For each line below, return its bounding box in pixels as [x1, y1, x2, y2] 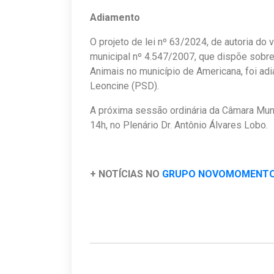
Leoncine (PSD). [90, 80, 159, 92]
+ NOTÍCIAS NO [90, 168, 162, 180]
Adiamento [90, 11, 140, 23]
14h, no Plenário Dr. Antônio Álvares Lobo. [90, 119, 268, 131]
